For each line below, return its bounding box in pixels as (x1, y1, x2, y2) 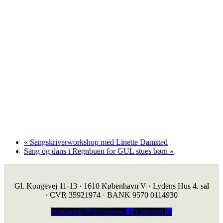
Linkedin (134, 207, 163, 216)
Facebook (93, 207, 124, 216)
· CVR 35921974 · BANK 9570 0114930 (45, 190, 178, 199)
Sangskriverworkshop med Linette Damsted (28, 137, 168, 146)
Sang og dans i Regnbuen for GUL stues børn (24, 146, 170, 155)
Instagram (51, 207, 82, 216)
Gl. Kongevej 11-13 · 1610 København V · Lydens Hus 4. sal (14, 181, 209, 190)
